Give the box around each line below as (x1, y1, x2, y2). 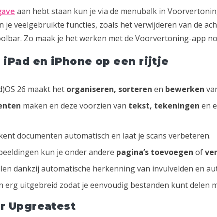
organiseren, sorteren (66, 83, 152, 94)
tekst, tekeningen (128, 100, 200, 111)
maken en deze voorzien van (21, 100, 128, 111)
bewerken (165, 83, 204, 94)
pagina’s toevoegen (116, 147, 193, 158)
